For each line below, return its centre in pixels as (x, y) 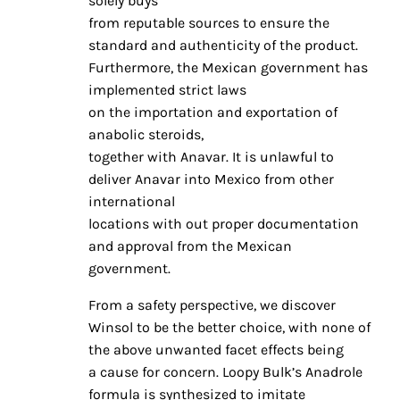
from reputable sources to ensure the (209, 23)
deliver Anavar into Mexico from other (211, 179)
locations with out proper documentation (224, 224)
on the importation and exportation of (213, 112)
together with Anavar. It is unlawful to (211, 157)
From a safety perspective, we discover (212, 305)
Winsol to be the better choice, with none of (229, 328)
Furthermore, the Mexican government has (228, 68)
